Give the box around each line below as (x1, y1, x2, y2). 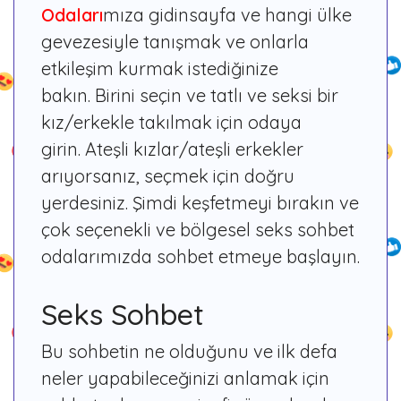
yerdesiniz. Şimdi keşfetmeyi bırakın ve (41, 191, 359, 214)
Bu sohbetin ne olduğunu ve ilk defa (41, 339, 337, 363)
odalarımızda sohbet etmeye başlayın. (41, 244, 360, 268)
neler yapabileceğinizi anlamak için (41, 366, 329, 389)
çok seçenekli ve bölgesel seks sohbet (41, 218, 354, 241)
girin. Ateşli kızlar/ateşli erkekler (41, 137, 303, 160)
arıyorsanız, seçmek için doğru (41, 164, 294, 187)
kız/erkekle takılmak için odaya (41, 110, 302, 133)
